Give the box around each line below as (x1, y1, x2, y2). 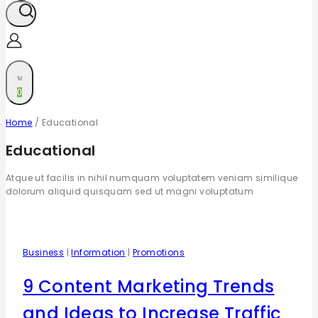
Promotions (133, 246, 185, 259)
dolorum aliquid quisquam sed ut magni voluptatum (6, 185, 254, 198)
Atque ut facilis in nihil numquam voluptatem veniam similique (6, 172, 298, 185)
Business (23, 246, 65, 259)
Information (71, 246, 126, 259)
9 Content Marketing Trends (23, 275, 275, 299)
